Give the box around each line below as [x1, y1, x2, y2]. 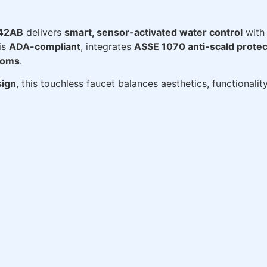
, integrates [80, 40, 134, 52]
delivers [23, 26, 64, 38]
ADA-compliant [9, 40, 80, 52]
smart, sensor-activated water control [64, 26, 243, 38]
